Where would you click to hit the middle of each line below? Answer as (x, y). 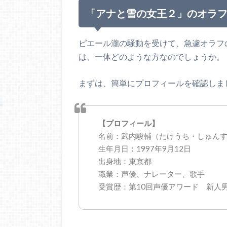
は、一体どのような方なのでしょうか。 (152, 56)
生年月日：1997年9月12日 (145, 149)
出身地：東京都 (125, 161)
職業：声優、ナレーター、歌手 (152, 174)
